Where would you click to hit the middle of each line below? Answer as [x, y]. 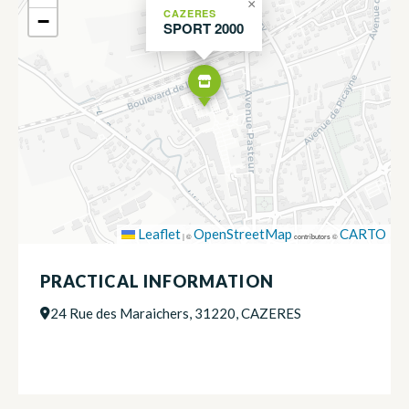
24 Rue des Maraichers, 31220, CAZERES [176, 313]
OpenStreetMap [243, 233]
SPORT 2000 [204, 28]
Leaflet [158, 233]
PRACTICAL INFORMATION [157, 281]
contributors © [316, 236]
